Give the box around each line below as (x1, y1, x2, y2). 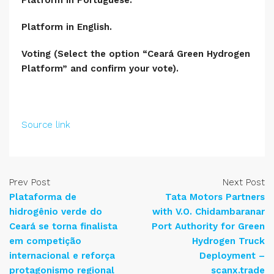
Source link (21, 119, 70, 131)
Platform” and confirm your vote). (21, 63, 179, 75)
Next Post (223, 177, 265, 188)
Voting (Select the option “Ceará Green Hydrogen (21, 48, 250, 60)
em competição (9, 235, 81, 247)
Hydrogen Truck (192, 235, 265, 247)
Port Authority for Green (152, 221, 265, 232)
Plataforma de (9, 191, 76, 203)
